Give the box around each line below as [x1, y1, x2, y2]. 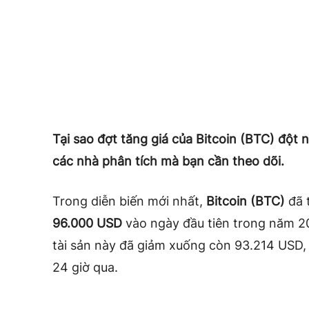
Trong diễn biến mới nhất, [52, 193, 206, 208]
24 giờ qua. [52, 259, 118, 275]
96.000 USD [52, 215, 122, 230]
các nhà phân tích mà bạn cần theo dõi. [52, 153, 284, 168]
